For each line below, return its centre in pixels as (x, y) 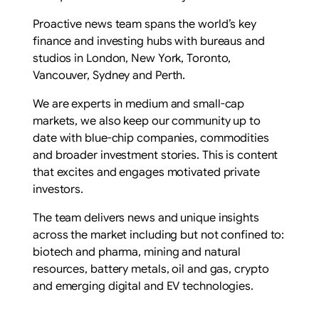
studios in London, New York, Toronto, (132, 58)
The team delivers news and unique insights (146, 218)
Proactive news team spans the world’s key (145, 24)
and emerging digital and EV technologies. (143, 286)
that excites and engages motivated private (146, 172)
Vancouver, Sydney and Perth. (109, 75)
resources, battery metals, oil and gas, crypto (151, 269)
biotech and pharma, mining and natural (137, 252)
